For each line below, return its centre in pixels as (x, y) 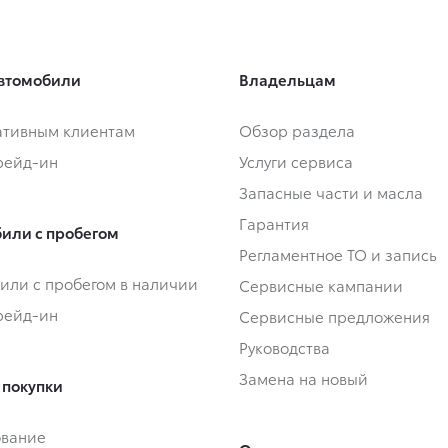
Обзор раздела (297, 130)
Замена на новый (303, 378)
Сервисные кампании (321, 285)
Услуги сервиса (296, 161)
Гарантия (274, 223)
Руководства (284, 347)
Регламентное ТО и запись (338, 254)
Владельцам (287, 79)
